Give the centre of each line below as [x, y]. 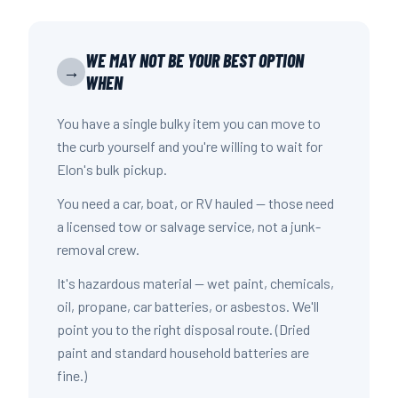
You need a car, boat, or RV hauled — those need [195, 203]
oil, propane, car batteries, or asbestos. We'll [188, 306]
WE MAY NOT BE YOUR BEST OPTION [195, 60]
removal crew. [98, 249]
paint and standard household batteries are [183, 352]
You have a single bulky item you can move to [189, 123]
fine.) [72, 375]
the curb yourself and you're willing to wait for [190, 146]
